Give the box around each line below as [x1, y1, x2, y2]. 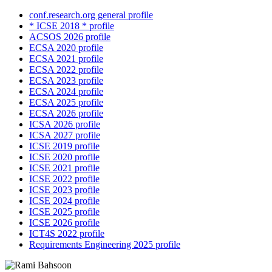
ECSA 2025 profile [29, 97, 103, 108]
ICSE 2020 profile [29, 152, 100, 163]
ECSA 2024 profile [29, 86, 103, 97]
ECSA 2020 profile [29, 42, 103, 53]
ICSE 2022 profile [29, 174, 100, 185]
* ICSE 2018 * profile [29, 21, 114, 32]
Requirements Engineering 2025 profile [29, 239, 180, 250]
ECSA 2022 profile [29, 64, 103, 75]
